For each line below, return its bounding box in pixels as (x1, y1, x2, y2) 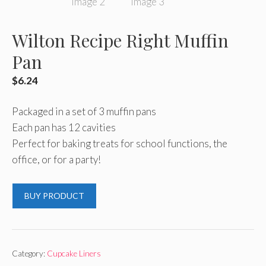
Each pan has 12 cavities (12, 121, 116, 134)
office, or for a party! (12, 153, 101, 166)
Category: (12, 248, 47, 258)
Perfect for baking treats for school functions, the (12, 137, 227, 150)
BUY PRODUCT (24, 190, 84, 201)
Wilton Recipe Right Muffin (12, 28, 229, 52)
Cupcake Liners (47, 248, 101, 258)
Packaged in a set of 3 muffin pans (12, 105, 156, 118)
